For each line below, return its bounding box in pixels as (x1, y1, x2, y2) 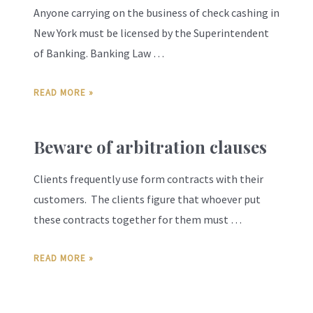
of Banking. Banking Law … (34, 46, 164, 61)
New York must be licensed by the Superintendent (34, 26, 269, 41)
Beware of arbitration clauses (34, 135, 267, 158)
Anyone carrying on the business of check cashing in (34, 6, 279, 20)
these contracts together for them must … (34, 212, 242, 226)
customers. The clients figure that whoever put (34, 191, 261, 206)
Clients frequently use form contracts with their (34, 171, 263, 186)
